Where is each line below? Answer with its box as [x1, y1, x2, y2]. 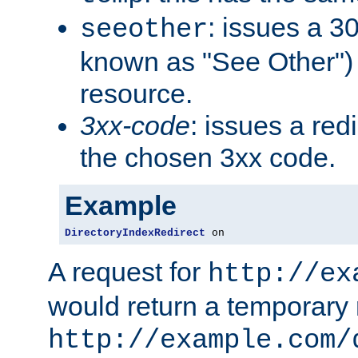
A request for [48, 256, 208, 287]
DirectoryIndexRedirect [65, 226, 205, 239]
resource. [80, 78, 193, 109]
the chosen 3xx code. [80, 141, 336, 173]
